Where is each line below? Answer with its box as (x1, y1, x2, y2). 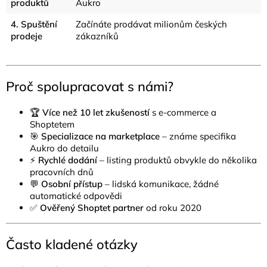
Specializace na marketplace (41, 130, 160, 142)
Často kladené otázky (6, 235, 138, 253)
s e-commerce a (152, 106, 216, 118)
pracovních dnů (30, 166, 94, 178)
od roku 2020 (146, 201, 201, 213)
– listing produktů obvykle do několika (100, 154, 257, 166)
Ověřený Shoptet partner (40, 201, 144, 213)
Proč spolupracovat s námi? (6, 77, 173, 95)
